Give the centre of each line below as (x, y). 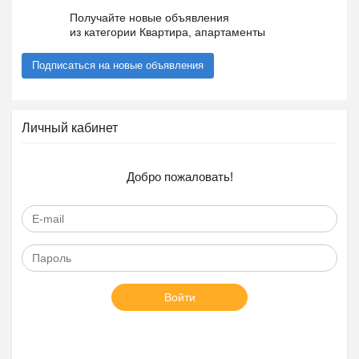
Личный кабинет (70, 128)
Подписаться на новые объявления (118, 65)
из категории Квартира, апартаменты (167, 32)
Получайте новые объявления (149, 18)
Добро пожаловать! (179, 177)
